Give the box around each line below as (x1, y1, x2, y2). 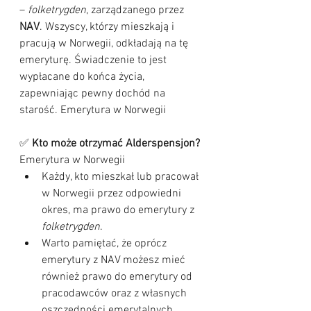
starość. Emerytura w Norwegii (19, 103, 166, 117)
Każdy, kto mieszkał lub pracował (42, 170, 201, 184)
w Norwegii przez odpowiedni (42, 187, 184, 201)
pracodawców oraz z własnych (42, 287, 190, 301)
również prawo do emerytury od (42, 270, 195, 284)
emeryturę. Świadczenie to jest (19, 53, 169, 67)
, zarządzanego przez (86, 3, 187, 17)
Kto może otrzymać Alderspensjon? (32, 137, 203, 151)
